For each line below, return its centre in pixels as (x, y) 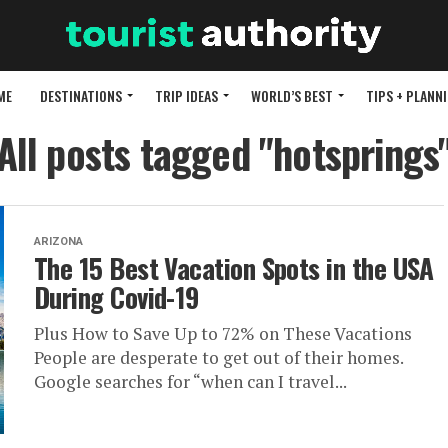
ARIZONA (58, 242)
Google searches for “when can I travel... (190, 382)
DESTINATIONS (81, 96)
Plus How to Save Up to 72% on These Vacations (223, 334)
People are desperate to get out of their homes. (218, 358)
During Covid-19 (116, 297)
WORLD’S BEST (292, 96)
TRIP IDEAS (186, 96)
